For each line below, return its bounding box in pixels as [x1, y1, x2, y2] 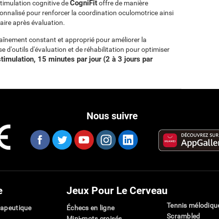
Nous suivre [87, 110, 138, 122]
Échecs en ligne [66, 204, 115, 212]
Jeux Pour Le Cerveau [66, 185, 168, 197]
